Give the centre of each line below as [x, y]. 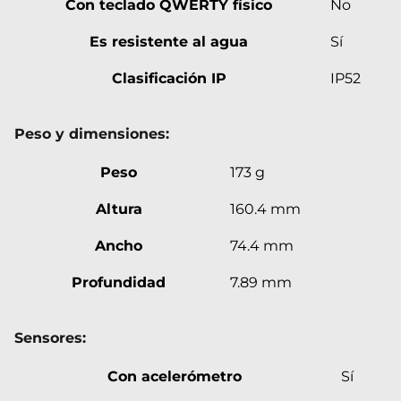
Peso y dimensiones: [92, 133]
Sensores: [50, 337]
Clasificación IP [169, 78]
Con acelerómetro [174, 376]
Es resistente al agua [169, 41]
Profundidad [119, 282]
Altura [119, 209]
